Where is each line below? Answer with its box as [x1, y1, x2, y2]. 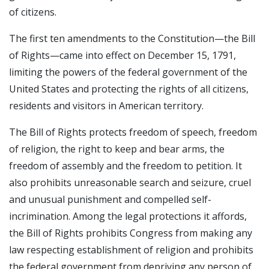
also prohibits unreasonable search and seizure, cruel [9, 175, 251, 189]
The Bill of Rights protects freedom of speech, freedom [9, 125, 257, 139]
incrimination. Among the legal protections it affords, [9, 209, 247, 223]
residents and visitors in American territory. [9, 98, 204, 112]
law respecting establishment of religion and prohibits [9, 243, 253, 256]
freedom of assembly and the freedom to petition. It [9, 159, 242, 172]
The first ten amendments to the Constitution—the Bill [9, 31, 255, 45]
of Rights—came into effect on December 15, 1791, [9, 48, 236, 62]
